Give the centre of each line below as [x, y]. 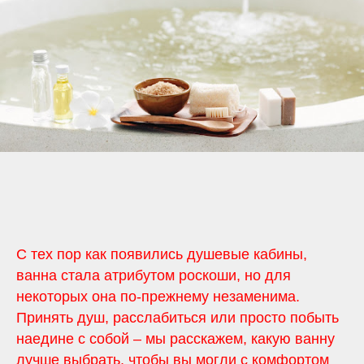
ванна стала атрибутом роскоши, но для [154, 276]
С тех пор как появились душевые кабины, [162, 255]
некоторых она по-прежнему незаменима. [158, 297]
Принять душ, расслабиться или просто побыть [178, 318]
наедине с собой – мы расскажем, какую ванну [175, 339]
